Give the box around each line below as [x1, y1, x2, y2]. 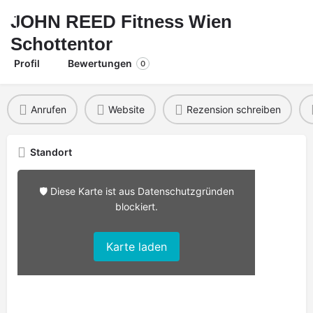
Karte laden [105, 240, 167, 254]
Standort [30, 146, 72, 158]
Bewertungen [68, 57, 132, 69]
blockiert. [115, 201, 158, 212]
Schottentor [10, 34, 112, 54]
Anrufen [30, 103, 66, 115]
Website [108, 103, 145, 115]
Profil [14, 57, 40, 69]
